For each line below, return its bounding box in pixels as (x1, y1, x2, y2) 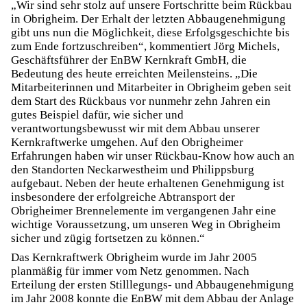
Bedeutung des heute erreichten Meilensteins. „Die (11, 67, 258, 80)
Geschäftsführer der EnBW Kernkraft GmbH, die (11, 53, 247, 66)
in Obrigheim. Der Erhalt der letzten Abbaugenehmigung (11, 12, 286, 25)
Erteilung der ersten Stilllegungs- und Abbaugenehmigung (11, 278, 294, 291)
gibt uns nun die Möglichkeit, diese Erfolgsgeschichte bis (11, 26, 290, 39)
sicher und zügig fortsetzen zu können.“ (11, 232, 205, 245)
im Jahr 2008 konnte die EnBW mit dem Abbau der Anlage (11, 292, 294, 305)
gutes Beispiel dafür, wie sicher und (11, 108, 184, 121)
